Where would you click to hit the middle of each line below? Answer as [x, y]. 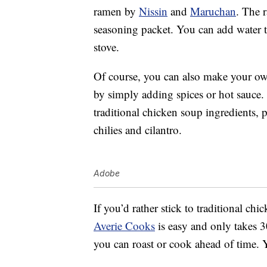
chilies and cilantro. [138, 130]
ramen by [116, 11]
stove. [106, 47]
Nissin [153, 11]
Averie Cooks [124, 226]
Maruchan [213, 11]
